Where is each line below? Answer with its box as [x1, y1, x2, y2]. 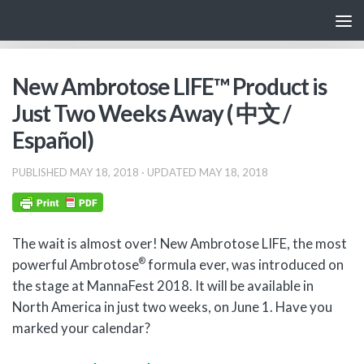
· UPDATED [139, 166, 199, 179]
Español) [12, 127, 93, 154]
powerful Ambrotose [12, 257, 139, 273]
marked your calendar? [12, 320, 150, 336]
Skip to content [22, 15, 115, 31]
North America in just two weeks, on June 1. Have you [12, 299, 332, 315]
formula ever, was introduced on [145, 257, 344, 273]
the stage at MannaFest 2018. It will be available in [12, 278, 314, 294]
